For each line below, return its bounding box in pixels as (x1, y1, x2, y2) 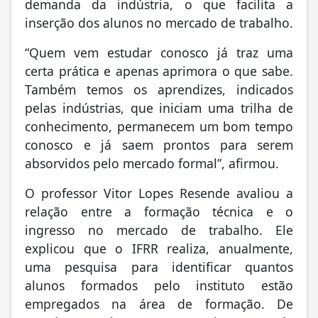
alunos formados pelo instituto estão (25, 276, 293, 294)
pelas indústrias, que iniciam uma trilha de (25, 99, 293, 116)
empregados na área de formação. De (25, 295, 293, 312)
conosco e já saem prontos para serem (25, 136, 293, 153)
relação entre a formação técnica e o (25, 202, 293, 220)
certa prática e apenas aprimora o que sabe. (25, 62, 293, 79)
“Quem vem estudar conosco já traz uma (25, 43, 293, 61)
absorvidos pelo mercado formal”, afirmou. (25, 154, 279, 172)
